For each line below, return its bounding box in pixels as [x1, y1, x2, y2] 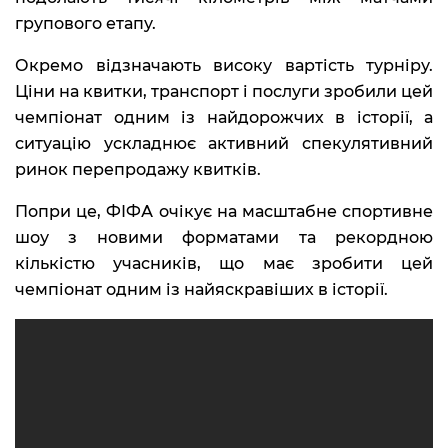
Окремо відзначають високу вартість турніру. [15, 56, 433, 76]
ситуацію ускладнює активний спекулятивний [15, 134, 433, 154]
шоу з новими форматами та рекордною [15, 228, 433, 248]
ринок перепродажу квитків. [15, 160, 261, 180]
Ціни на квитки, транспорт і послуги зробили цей [15, 82, 433, 102]
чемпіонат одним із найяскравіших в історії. [15, 280, 388, 300]
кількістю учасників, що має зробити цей [15, 254, 433, 274]
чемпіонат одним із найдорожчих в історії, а [15, 108, 433, 128]
